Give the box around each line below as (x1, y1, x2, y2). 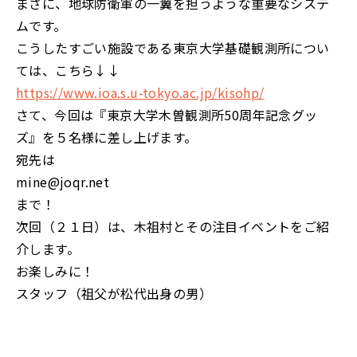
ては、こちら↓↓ (16, 61, 121, 80)
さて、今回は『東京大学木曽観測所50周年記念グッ (16, 105, 318, 124)
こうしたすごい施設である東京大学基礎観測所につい (16, 38, 330, 57)
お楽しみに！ (16, 261, 95, 280)
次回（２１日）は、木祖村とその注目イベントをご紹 (16, 217, 330, 236)
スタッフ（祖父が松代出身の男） (16, 284, 212, 303)
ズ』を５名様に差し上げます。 (16, 127, 198, 147)
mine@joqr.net (16, 172, 110, 191)
